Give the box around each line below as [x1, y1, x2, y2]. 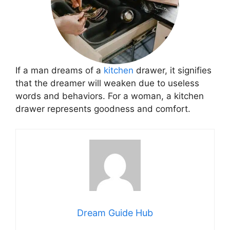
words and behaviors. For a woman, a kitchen [15, 91, 204, 101]
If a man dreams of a [15, 65, 104, 75]
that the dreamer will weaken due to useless [15, 78, 199, 88]
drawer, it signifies [133, 65, 212, 75]
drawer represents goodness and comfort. [15, 104, 190, 114]
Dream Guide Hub [77, 207, 153, 218]
